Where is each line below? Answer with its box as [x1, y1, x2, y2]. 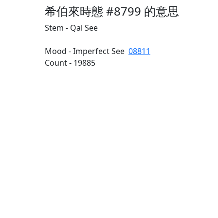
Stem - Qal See [45, 22, 98, 33]
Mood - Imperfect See [45, 46, 128, 56]
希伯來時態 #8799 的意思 [45, 3, 179, 19]
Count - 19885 [45, 57, 95, 68]
